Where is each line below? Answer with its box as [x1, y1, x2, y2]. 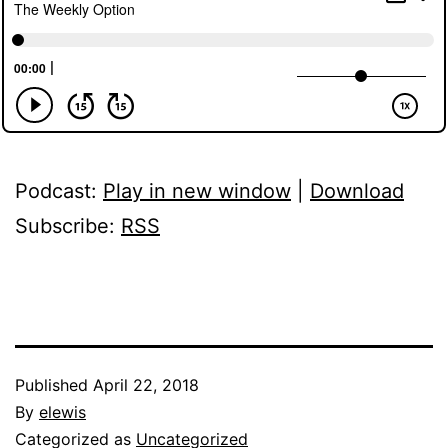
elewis [39, 401, 86, 422]
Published [15, 374, 93, 395]
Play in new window [103, 178, 291, 203]
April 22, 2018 [93, 374, 199, 395]
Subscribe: [15, 213, 121, 238]
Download [310, 178, 404, 203]
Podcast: [15, 178, 103, 203]
